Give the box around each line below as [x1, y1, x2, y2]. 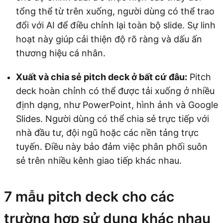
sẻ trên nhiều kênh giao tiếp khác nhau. [16, 155, 182, 166]
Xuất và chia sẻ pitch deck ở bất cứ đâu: [16, 72, 187, 83]
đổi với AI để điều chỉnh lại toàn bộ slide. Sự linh [16, 20, 216, 31]
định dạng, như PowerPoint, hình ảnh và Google [16, 100, 218, 111]
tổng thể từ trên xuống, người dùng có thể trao [16, 6, 215, 17]
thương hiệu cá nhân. [16, 48, 106, 59]
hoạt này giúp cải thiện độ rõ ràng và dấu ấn [16, 34, 202, 45]
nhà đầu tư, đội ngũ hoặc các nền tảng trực [16, 127, 199, 138]
